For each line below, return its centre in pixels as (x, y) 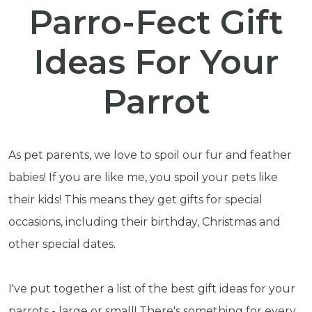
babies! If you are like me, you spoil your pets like (143, 177)
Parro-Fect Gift (156, 22)
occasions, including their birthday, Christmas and (145, 222)
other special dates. (62, 244)
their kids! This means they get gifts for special (135, 200)
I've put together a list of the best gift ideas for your (152, 289)
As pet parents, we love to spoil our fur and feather (150, 155)
